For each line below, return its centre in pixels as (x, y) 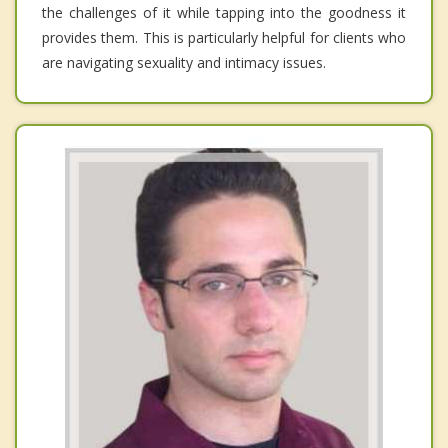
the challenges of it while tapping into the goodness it (224, 13)
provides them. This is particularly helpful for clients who (224, 38)
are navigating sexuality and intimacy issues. (184, 63)
